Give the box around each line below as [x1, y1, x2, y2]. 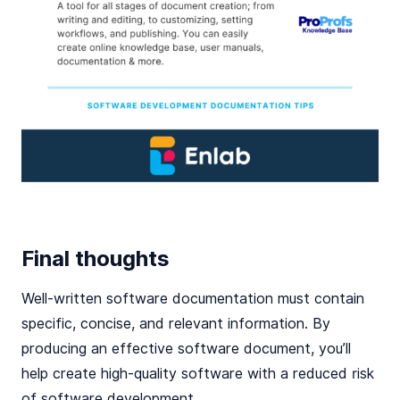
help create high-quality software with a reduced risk [21, 364, 374, 382]
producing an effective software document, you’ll [21, 339, 351, 357]
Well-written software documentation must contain [21, 289, 364, 307]
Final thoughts [21, 245, 170, 271]
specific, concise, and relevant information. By [21, 314, 330, 332]
